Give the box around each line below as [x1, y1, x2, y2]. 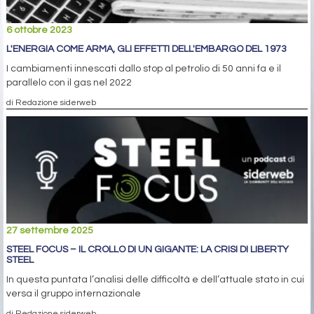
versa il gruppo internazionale [6, 288, 141, 299]
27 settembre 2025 [6, 225, 93, 235]
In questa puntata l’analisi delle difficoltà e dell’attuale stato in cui [6, 274, 304, 285]
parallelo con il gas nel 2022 [6, 78, 132, 88]
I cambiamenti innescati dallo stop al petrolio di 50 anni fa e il [6, 64, 281, 74]
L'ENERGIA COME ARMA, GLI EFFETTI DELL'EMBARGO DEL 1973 [6, 44, 287, 55]
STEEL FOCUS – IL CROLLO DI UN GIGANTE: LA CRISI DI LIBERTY [6, 244, 289, 254]
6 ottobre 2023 [6, 25, 72, 36]
